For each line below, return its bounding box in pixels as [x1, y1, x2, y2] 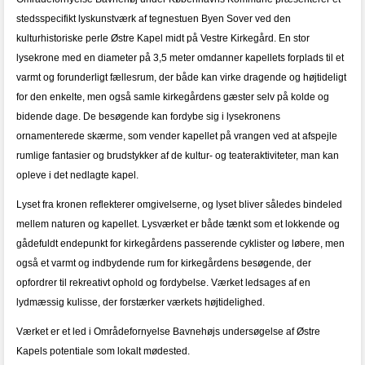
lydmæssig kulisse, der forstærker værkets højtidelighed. [16, 297, 265, 308]
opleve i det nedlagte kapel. [16, 169, 139, 181]
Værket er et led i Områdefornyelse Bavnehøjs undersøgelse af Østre [16, 326, 320, 337]
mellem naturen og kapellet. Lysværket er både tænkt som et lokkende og [16, 218, 340, 230]
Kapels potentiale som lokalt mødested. [16, 345, 190, 357]
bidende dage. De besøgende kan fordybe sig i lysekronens [16, 111, 280, 122]
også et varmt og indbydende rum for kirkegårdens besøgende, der [16, 257, 311, 269]
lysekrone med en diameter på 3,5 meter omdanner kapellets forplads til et [16, 52, 344, 64]
